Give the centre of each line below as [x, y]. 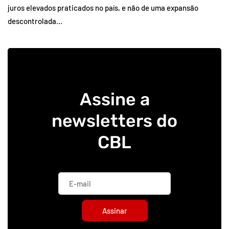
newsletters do [114, 121]
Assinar [114, 211]
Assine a [114, 100]
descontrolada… [35, 21]
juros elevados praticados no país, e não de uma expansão [103, 8]
